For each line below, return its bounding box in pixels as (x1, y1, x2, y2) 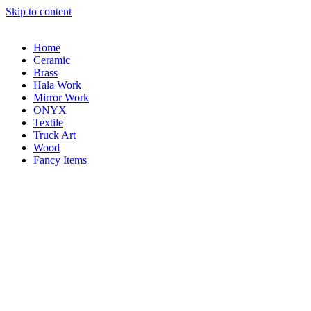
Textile (33, 117, 63, 128)
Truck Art (33, 129, 76, 141)
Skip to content (6, 6, 72, 17)
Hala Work (33, 79, 81, 91)
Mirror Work (33, 92, 89, 103)
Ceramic (33, 54, 70, 66)
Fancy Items (33, 154, 87, 166)
